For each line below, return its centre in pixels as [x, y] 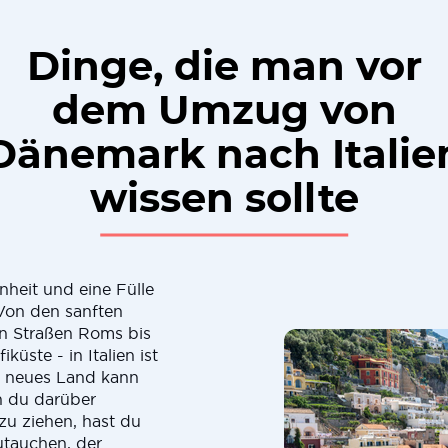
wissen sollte [224, 200]
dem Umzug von [224, 112]
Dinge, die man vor [224, 68]
